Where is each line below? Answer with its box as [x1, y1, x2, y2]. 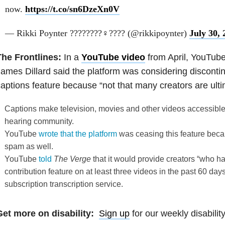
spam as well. [5, 142, 54, 151]
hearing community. [5, 117, 74, 126]
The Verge [54, 154, 93, 163]
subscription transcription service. [5, 179, 124, 188]
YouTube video [81, 52, 145, 62]
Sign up [98, 208, 130, 218]
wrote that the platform [39, 129, 118, 138]
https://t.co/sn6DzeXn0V [25, 4, 120, 14]
